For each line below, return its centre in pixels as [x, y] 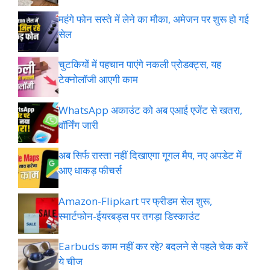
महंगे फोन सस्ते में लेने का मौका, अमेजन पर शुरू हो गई [154, 19]
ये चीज [71, 262]
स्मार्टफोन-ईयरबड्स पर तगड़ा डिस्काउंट [129, 216]
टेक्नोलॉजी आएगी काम [98, 80]
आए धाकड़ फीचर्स [90, 171]
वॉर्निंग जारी [78, 125]
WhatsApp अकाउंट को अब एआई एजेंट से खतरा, [150, 110]
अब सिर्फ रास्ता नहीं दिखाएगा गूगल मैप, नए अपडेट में [150, 155]
